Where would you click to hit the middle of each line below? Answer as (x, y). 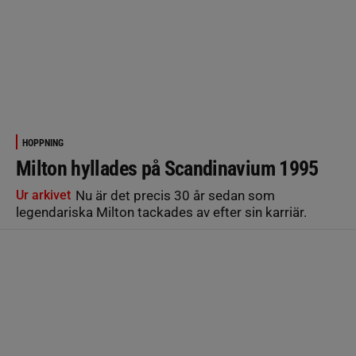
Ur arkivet (43, 195)
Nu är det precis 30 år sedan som (174, 195)
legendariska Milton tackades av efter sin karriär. (161, 212)
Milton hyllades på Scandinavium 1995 (167, 168)
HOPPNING (43, 143)
